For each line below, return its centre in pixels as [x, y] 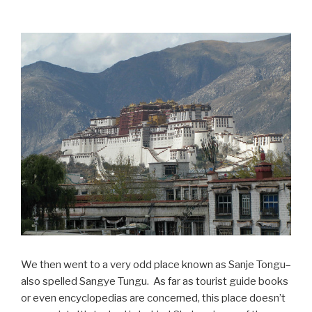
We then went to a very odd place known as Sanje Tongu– [156, 264]
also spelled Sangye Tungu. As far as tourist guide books [155, 281]
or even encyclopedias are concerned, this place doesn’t [153, 298]
